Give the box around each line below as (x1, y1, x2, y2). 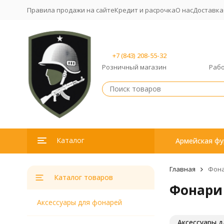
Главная (169, 164, 195, 173)
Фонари (169, 181, 222, 199)
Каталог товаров (53, 172, 113, 182)
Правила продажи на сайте (26, 5, 114, 14)
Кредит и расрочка (114, 5, 175, 14)
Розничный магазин (101, 62, 166, 72)
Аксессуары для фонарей (36, 197, 122, 207)
